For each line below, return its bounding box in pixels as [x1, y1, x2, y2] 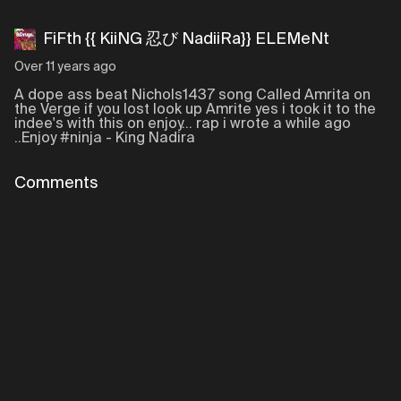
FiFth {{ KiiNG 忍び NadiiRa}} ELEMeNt [43, 31, 329, 47]
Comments [14, 175, 98, 192]
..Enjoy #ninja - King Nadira [14, 132, 195, 146]
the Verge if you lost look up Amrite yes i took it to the [14, 103, 376, 117]
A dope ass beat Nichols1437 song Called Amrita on [14, 89, 371, 103]
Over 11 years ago [14, 61, 116, 73]
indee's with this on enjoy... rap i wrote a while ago [14, 117, 351, 132]
